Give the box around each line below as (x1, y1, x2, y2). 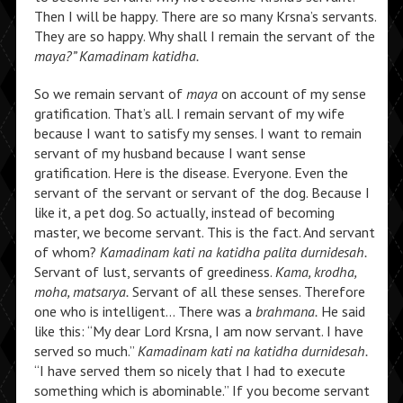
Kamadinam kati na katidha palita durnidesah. (99, 243, 367, 261)
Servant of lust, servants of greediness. (33, 263, 275, 281)
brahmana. (255, 302, 318, 320)
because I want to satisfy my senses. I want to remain (33, 124, 362, 142)
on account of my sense (217, 85, 366, 103)
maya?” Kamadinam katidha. (33, 47, 199, 65)
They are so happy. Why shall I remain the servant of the (33, 27, 375, 45)
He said (317, 302, 365, 320)
